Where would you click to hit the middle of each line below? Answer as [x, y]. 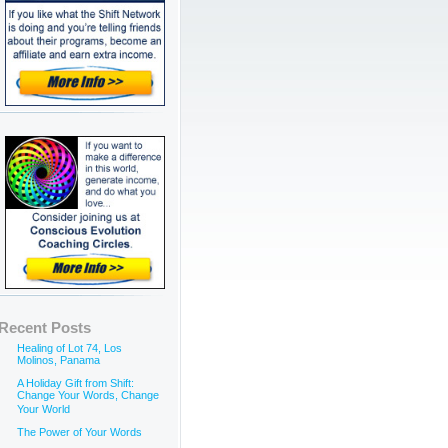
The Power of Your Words [79, 432]
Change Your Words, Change [88, 397]
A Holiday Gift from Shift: [75, 383]
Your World [43, 411]
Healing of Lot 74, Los [69, 348]
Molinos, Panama [58, 362]
